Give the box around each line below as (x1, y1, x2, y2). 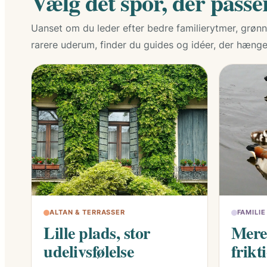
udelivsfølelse (44, 239, 133, 264)
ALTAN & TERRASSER (49, 208, 125, 217)
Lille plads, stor (44, 221, 150, 246)
